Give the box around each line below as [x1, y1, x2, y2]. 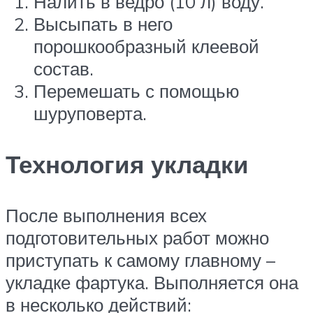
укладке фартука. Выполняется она [6, 271, 298, 294]
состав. [34, 57, 94, 80]
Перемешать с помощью [34, 79, 240, 102]
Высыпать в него [34, 12, 173, 35]
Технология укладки [6, 149, 249, 180]
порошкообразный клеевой [34, 34, 259, 57]
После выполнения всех [6, 204, 207, 227]
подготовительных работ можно [6, 226, 269, 249]
